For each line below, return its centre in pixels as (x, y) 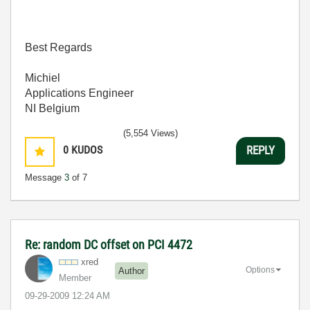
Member (75, 277)
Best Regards (58, 47)
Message (45, 177)
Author (131, 271)
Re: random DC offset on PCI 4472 (109, 244)
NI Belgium (52, 108)
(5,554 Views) (151, 133)
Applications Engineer (79, 93)
